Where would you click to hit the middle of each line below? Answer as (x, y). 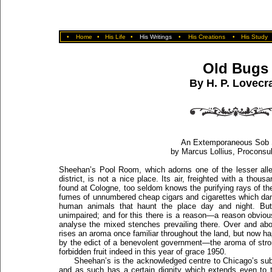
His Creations (207, 37)
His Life (115, 37)
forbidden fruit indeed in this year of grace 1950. (143, 252)
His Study (254, 37)
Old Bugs (236, 68)
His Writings (156, 37)
